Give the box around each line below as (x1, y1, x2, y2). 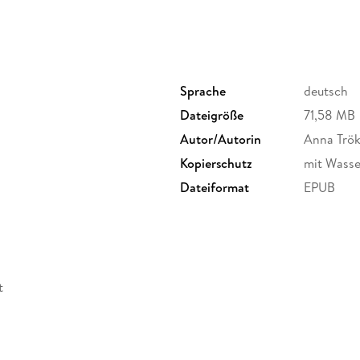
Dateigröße (180, 106, 243, 125)
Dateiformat (180, 178, 249, 197)
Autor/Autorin (180, 130, 261, 149)
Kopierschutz (180, 154, 252, 173)
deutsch (304, 82, 348, 100)
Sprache (180, 82, 226, 100)
